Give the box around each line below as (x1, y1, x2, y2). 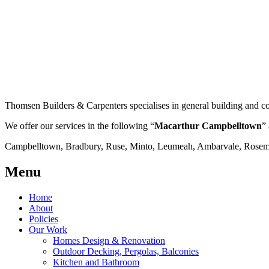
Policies (29, 213, 58, 224)
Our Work (29, 224, 67, 235)
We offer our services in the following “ (5, 120, 154, 131)
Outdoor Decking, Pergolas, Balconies (53, 246, 199, 256)
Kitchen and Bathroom (53, 256, 139, 267)
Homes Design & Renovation (53, 235, 165, 246)
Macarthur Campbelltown (154, 120, 262, 131)
